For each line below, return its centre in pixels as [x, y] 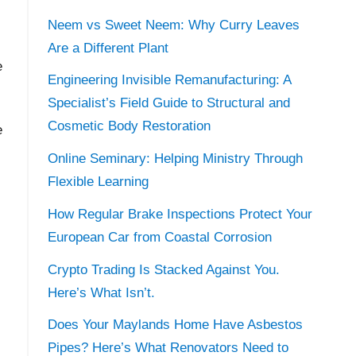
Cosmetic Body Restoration [129, 126]
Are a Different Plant [108, 48]
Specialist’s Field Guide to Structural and [168, 103]
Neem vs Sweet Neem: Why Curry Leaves [173, 25]
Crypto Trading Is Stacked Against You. [163, 269]
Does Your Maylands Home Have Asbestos [175, 325]
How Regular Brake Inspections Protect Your [180, 214]
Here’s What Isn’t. [101, 292]
